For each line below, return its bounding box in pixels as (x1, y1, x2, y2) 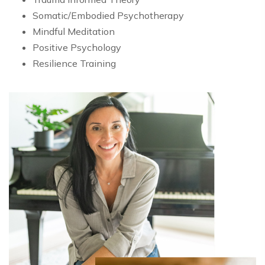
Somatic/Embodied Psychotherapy (33, 9, 184, 22)
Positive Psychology (33, 41, 121, 54)
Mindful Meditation (33, 25, 115, 38)
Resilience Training (33, 57, 116, 70)
